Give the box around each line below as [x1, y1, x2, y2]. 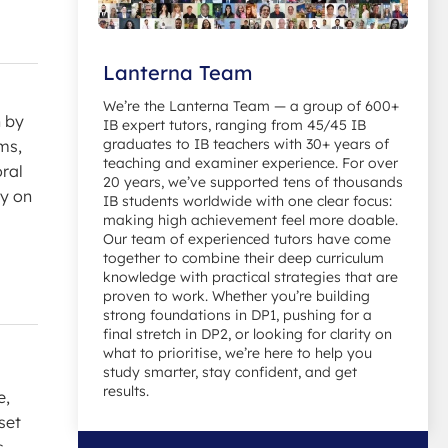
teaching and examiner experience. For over [103, 153, 398, 172]
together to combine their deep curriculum [103, 248, 384, 267]
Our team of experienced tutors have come [103, 229, 391, 248]
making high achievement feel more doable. [103, 210, 398, 229]
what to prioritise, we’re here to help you [103, 343, 372, 362]
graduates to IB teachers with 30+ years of [103, 134, 389, 153]
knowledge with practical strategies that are [103, 267, 398, 286]
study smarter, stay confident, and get [103, 362, 357, 381]
